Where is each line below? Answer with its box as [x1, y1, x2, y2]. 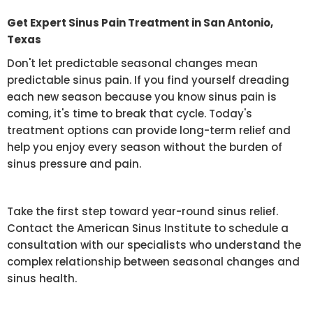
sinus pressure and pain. [7, 156, 141, 172]
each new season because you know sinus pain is [7, 89, 277, 105]
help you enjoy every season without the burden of [7, 140, 282, 155]
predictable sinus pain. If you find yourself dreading [7, 73, 289, 88]
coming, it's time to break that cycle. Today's [7, 106, 252, 122]
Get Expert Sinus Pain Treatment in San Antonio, [7, 15, 273, 31]
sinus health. [7, 271, 77, 286]
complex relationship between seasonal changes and [7, 254, 300, 270]
